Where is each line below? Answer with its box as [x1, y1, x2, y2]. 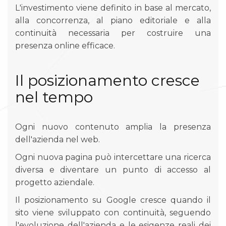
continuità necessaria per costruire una [15, 28, 211, 38]
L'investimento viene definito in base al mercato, [15, 3, 211, 13]
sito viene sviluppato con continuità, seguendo [15, 207, 211, 217]
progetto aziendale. [15, 177, 94, 187]
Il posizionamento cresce [15, 71, 200, 90]
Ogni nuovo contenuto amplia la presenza [15, 122, 211, 132]
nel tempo [15, 87, 93, 106]
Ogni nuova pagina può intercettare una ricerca [15, 152, 211, 162]
